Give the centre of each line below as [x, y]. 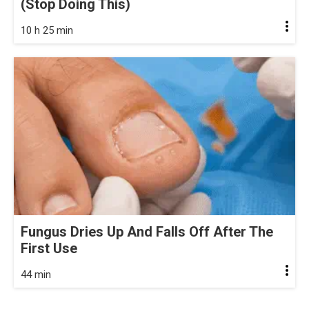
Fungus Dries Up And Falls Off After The [147, 232]
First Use [49, 249]
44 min [36, 275]
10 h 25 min [47, 30]
